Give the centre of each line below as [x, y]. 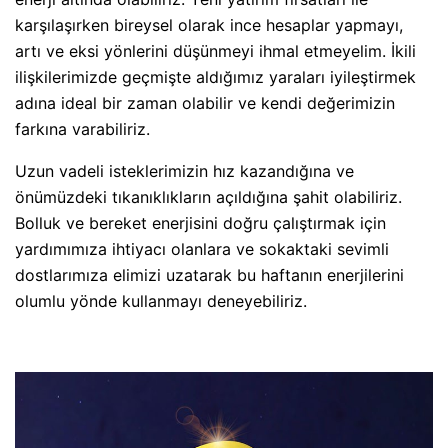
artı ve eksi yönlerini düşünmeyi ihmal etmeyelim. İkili [215, 51]
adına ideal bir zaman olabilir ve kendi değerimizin [205, 103]
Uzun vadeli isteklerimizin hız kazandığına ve [184, 171]
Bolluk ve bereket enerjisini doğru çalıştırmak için [200, 223]
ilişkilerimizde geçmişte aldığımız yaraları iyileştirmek [215, 77]
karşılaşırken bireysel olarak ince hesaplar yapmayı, [209, 25]
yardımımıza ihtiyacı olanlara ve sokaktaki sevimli [202, 249]
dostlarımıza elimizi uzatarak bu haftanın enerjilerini [209, 275]
